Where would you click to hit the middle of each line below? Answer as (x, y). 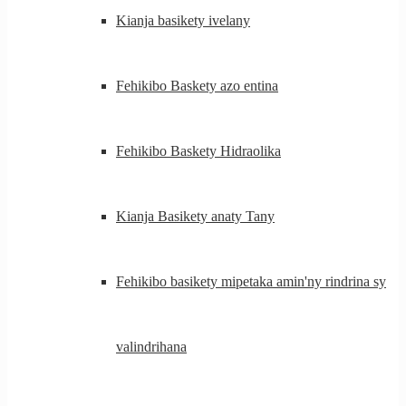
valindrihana (151, 347)
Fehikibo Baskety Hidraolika (198, 151)
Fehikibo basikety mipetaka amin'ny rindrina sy (251, 281)
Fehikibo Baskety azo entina (197, 86)
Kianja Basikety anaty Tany (195, 216)
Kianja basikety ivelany (183, 20)
